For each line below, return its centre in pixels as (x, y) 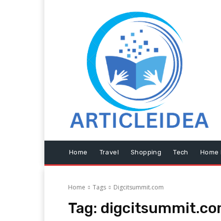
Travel (109, 152)
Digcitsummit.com (139, 187)
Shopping (146, 152)
